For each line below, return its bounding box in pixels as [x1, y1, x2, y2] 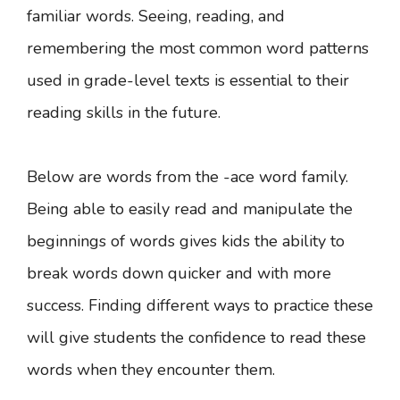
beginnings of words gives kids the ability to [27, 230, 345, 252]
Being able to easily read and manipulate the [27, 198, 353, 220]
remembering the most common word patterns [27, 37, 369, 59]
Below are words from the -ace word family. [27, 166, 348, 187]
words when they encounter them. [27, 359, 279, 380]
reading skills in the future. [27, 102, 221, 123]
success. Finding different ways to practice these [27, 295, 373, 316]
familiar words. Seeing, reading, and [27, 5, 285, 27]
